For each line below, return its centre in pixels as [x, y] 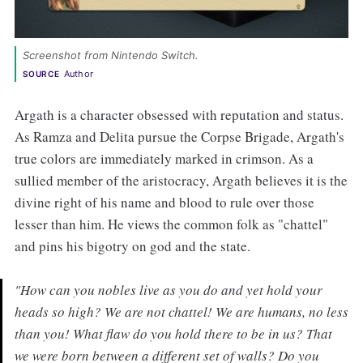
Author [79, 74]
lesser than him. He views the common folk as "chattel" [171, 224]
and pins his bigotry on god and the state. [132, 246]
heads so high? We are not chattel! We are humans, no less [181, 311]
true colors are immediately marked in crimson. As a [164, 158]
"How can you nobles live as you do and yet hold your [168, 289]
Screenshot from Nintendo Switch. [112, 56]
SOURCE [41, 74]
